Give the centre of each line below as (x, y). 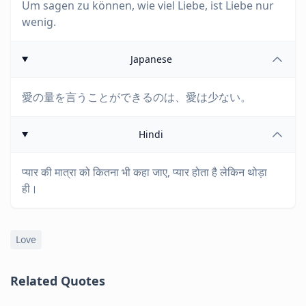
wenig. (39, 22)
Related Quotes (58, 281)
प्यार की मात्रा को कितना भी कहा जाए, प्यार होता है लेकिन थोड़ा (144, 172)
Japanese (151, 59)
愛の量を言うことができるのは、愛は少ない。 (137, 97)
